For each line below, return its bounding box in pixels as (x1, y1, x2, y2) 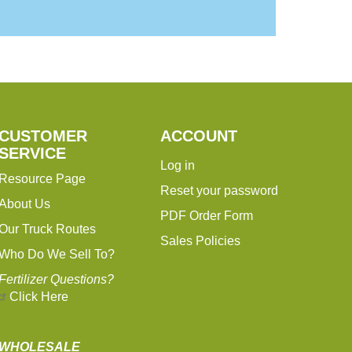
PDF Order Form (160, 209, 254, 222)
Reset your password (160, 184, 279, 197)
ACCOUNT (160, 127, 238, 145)
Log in (160, 159, 196, 172)
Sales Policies (160, 234, 241, 247)
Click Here (9, 290, 68, 303)
